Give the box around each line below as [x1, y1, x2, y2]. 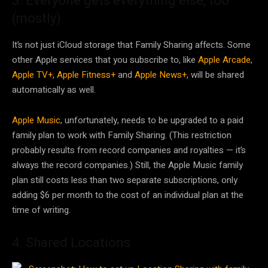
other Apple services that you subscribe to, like [12, 53, 198, 67]
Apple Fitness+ [57, 68, 115, 82]
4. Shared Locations [12, 235, 130, 251]
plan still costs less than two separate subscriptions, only [12, 173, 237, 187]
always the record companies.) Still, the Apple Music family [12, 159, 243, 172]
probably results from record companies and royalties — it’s [12, 144, 246, 157]
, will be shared [187, 68, 244, 82]
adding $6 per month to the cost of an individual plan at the [12, 188, 243, 202]
